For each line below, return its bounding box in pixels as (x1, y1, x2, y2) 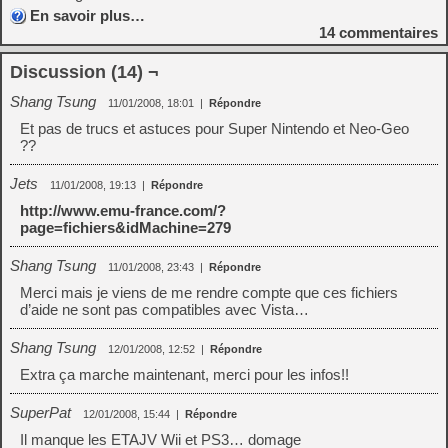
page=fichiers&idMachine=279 (20, 219, 231, 236)
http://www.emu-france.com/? (20, 202, 226, 219)
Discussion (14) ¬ (10, 62, 159, 82)
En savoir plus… (30, 7, 145, 24)
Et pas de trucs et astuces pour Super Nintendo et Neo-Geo (20, 120, 409, 137)
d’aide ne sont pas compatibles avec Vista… (20, 301, 309, 318)
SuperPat (10, 404, 71, 421)
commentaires (335, 24, 438, 41)
